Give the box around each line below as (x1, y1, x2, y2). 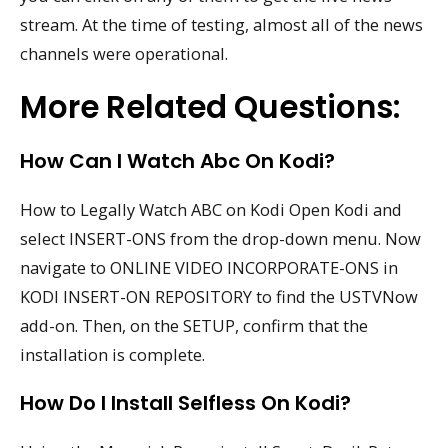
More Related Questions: (20, 85, 400, 130)
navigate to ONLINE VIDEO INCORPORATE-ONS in (20, 256, 398, 280)
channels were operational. (20, 41, 228, 65)
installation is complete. (20, 343, 205, 367)
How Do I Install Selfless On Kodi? (20, 389, 351, 418)
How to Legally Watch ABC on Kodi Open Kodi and (20, 198, 402, 222)
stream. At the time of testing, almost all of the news (20, 12, 423, 36)
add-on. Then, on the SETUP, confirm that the (20, 314, 368, 338)
